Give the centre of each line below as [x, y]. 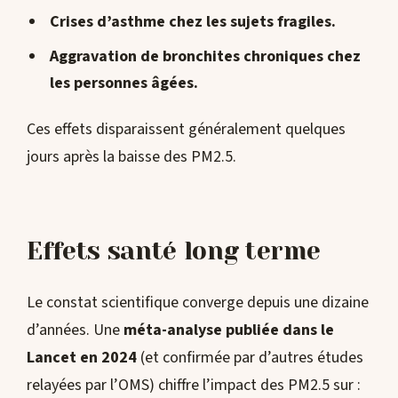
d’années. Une [75, 330]
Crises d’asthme [107, 22]
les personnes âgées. [123, 84]
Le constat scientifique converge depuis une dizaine [198, 303]
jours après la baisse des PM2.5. [131, 156]
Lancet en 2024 [82, 358]
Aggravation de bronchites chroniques [186, 57]
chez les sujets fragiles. [250, 22]
